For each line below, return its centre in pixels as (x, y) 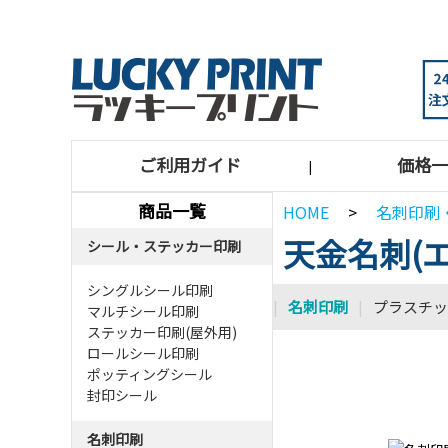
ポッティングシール (149, 374)
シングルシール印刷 (150, 290)
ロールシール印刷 (143, 353)
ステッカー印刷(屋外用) (162, 332)
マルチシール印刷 (143, 311)
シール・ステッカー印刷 (164, 246)
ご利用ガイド (190, 164)
